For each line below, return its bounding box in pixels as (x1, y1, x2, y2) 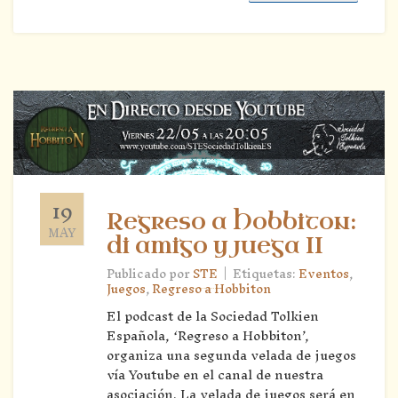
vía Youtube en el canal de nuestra (107, 360, 323, 390)
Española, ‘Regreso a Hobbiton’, (107, 321, 309, 351)
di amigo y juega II (107, 232, 323, 261)
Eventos (298, 260, 349, 289)
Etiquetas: (233, 260, 298, 289)
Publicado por (107, 260, 193, 289)
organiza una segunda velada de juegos (107, 340, 356, 370)
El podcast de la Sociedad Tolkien (107, 301, 319, 331)
